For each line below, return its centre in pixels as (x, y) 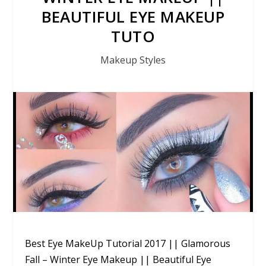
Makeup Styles (133, 60)
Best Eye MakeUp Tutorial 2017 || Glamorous (128, 243)
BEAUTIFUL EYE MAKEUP (133, 17)
